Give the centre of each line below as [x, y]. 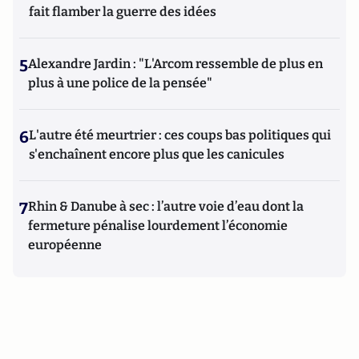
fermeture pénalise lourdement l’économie [158, 226]
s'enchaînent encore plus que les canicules [157, 154]
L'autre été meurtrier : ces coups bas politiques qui [180, 135]
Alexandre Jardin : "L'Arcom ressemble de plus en [175, 64]
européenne [65, 245]
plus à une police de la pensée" [120, 83]
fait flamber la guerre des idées [123, 12]
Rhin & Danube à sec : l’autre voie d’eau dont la [166, 206]
